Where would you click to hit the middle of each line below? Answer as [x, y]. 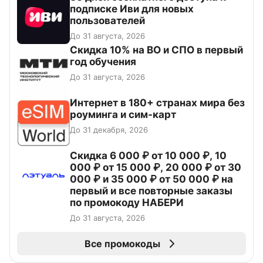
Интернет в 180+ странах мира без [157, 103]
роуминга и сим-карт [123, 115]
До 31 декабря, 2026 [109, 130]
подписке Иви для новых [132, 9]
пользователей [107, 21]
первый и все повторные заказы [151, 191]
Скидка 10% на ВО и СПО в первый [156, 50]
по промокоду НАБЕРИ [127, 203]
